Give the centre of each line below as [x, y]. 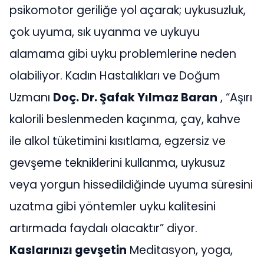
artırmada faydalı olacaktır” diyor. [103, 228]
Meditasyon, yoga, [180, 250]
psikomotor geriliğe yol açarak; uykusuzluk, [128, 10]
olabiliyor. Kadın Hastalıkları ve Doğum [115, 76]
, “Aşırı [235, 98]
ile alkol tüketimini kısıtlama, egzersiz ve [118, 141]
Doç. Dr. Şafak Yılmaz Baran [135, 98]
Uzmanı [31, 98]
